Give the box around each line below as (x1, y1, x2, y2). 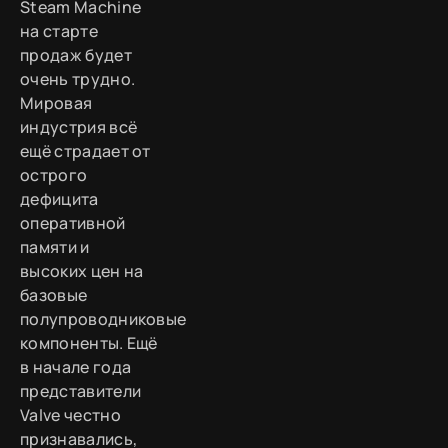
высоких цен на (20, 260, 144, 283)
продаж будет (20, 44, 132, 67)
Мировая (20, 92, 93, 115)
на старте (20, 20, 98, 43)
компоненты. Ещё (20, 332, 158, 355)
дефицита (20, 188, 99, 211)
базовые (20, 284, 88, 307)
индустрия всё (20, 116, 138, 139)
